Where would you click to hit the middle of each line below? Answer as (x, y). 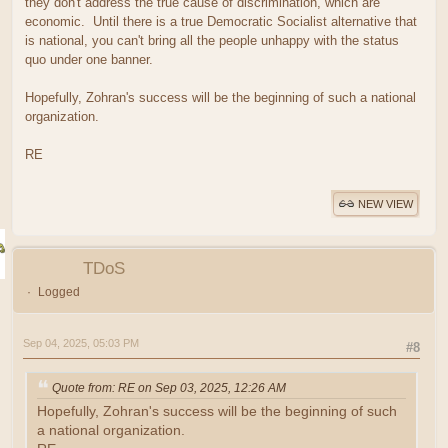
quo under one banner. (89, 59)
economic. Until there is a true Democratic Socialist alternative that (221, 21)
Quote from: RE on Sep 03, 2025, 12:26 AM (169, 387)
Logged (58, 291)
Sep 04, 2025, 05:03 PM (81, 342)
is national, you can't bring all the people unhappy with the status (212, 40)
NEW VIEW (385, 204)
